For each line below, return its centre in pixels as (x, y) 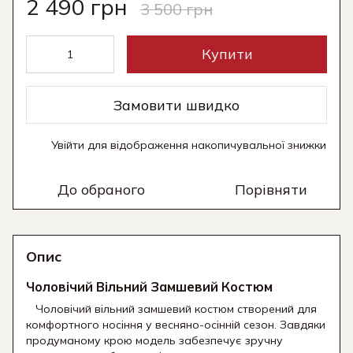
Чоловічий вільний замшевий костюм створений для (171, 309)
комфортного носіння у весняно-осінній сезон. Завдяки (176, 325)
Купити (227, 54)
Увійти (68, 145)
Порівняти (271, 190)
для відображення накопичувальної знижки (205, 145)
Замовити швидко (176, 105)
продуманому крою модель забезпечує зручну (154, 341)
